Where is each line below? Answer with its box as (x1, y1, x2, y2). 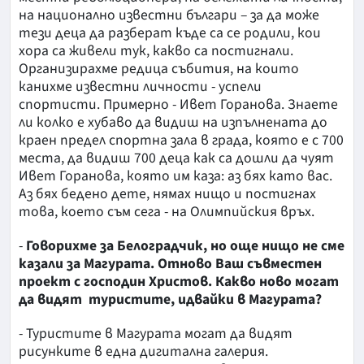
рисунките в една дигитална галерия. (19, 340, 268, 362)
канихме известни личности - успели (19, 76, 262, 97)
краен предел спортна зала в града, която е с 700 (19, 129, 344, 150)
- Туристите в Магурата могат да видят (19, 323, 292, 344)
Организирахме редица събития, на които (19, 58, 299, 79)
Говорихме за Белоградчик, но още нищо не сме (26, 235, 344, 256)
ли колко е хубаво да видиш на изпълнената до (19, 111, 327, 132)
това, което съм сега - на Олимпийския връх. (19, 201, 314, 222)
